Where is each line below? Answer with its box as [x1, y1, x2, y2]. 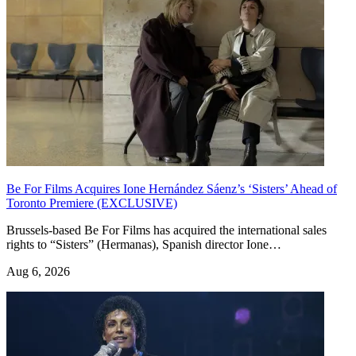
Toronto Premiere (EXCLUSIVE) [6, 195, 177, 210]
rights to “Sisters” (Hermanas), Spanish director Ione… [6, 237, 281, 251]
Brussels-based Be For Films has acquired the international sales [6, 222, 327, 237]
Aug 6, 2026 [6, 264, 70, 278]
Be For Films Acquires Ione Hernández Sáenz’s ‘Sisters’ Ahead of [6, 181, 337, 195]
